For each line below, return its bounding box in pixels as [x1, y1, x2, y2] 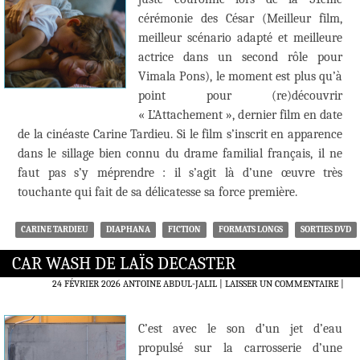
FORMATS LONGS [219, 224, 283, 235]
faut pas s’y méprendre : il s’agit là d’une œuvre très [18, 166, 342, 181]
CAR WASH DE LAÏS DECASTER [12, 253, 235, 275]
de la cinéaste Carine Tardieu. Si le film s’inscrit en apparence [18, 127, 342, 142]
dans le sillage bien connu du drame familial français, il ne [18, 146, 342, 162]
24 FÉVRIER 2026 [52, 278, 121, 290]
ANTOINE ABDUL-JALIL [123, 278, 217, 290]
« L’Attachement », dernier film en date [138, 108, 342, 123]
